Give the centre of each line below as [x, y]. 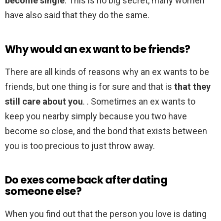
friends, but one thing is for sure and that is [90, 87]
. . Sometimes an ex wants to [139, 102]
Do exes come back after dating [86, 180]
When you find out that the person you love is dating [106, 214]
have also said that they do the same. [77, 15]
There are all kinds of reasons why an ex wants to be [107, 72]
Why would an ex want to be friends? [98, 49]
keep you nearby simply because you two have [96, 116]
